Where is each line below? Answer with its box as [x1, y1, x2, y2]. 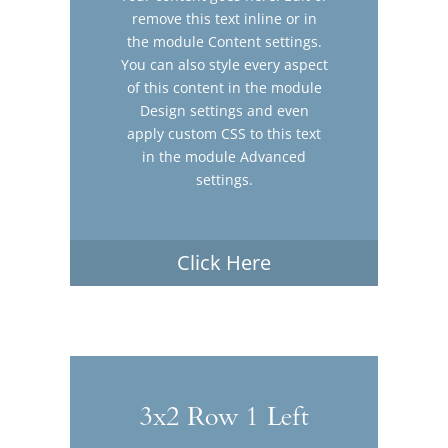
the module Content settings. [126, 31, 322, 51]
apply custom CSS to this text [127, 123, 321, 143]
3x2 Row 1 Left [139, 402, 309, 435]
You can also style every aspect [120, 54, 328, 74]
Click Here [177, 248, 271, 276]
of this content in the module [126, 77, 322, 97]
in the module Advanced [142, 146, 306, 166]
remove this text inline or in [131, 8, 317, 28]
